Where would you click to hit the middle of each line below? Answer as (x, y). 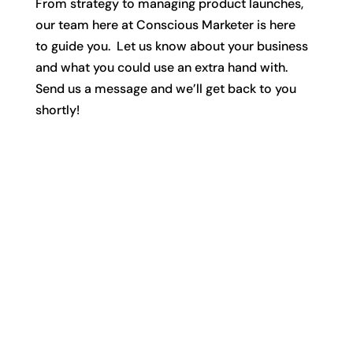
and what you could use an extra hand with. (161, 67)
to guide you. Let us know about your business (171, 46)
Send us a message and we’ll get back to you (165, 89)
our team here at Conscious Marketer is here (165, 25)
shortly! (57, 110)
